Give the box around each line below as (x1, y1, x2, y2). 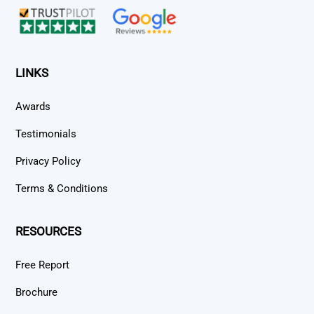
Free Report (15, 258, 70, 271)
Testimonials (15, 127, 77, 140)
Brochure (15, 285, 58, 299)
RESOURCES (15, 224, 82, 239)
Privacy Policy (15, 155, 81, 168)
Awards (15, 100, 51, 113)
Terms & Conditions (15, 182, 109, 196)
